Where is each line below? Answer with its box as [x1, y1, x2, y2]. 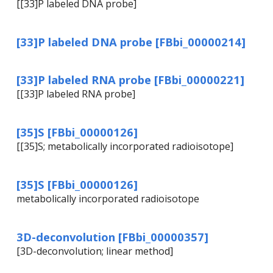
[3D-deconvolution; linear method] [16, 244, 173, 258]
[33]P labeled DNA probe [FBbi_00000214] [16, 34, 246, 50]
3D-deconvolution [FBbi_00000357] [16, 229, 208, 245]
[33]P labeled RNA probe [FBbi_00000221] [16, 72, 244, 88]
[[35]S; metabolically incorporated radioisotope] [16, 140, 233, 154]
